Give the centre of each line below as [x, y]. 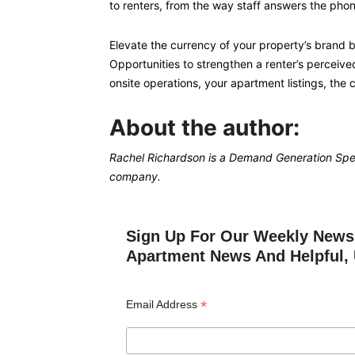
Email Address [163, 304]
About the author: [204, 128]
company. [135, 176]
